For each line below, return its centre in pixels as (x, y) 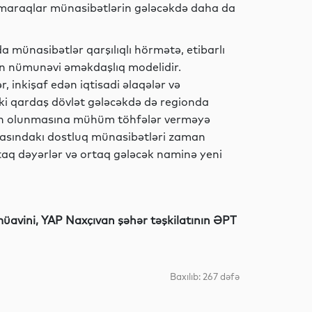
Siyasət (272, 212)
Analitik (272, 282)
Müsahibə (276, 71)
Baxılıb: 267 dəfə (205, 276)
